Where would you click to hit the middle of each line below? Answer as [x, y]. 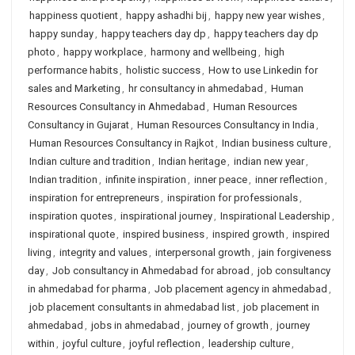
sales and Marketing [74, 88]
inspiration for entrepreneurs [94, 198]
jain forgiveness [295, 252]
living [40, 252]
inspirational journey [166, 216]
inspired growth [248, 234]
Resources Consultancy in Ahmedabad [116, 107]
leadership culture [249, 344]
